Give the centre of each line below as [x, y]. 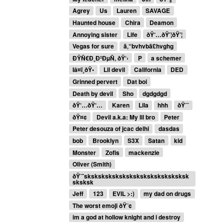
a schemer [166, 58]
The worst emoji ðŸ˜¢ [102, 205]
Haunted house [94, 22]
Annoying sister [95, 34]
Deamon [161, 22]
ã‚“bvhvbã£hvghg [148, 46]
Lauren [126, 11]
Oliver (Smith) [92, 164]
